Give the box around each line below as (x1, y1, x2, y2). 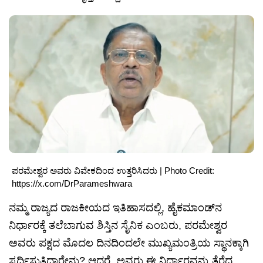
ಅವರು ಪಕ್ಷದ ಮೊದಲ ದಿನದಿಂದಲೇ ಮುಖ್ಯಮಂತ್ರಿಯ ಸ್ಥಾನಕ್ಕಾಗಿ (9, 237, 249, 249)
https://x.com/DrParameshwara (12, 178, 132, 189)
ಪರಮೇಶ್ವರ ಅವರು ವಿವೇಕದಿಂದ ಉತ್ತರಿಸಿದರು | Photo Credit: (12, 166, 214, 176)
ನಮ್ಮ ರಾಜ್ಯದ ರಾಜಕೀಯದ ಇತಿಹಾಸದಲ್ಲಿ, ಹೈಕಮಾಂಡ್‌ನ (9, 202, 222, 214)
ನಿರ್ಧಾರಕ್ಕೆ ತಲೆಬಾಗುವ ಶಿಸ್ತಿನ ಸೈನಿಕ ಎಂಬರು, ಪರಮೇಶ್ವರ (9, 220, 227, 232)
